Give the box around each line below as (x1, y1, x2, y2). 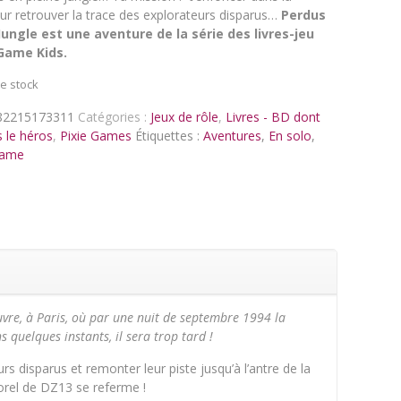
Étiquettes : (134, 127, 203, 144)
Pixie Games (59, 127, 132, 144)
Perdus (280, 6, 326, 23)
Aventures (202, 127, 261, 144)
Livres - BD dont (225, 108, 320, 125)
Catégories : (77, 108, 150, 125)
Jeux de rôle (149, 108, 218, 125)
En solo (268, 127, 311, 144)
